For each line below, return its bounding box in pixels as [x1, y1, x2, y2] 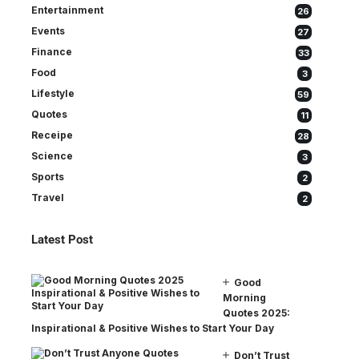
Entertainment [31, 3, 103, 16]
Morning [223, 291, 266, 304]
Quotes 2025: [223, 306, 290, 319]
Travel [31, 191, 64, 204]
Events [31, 24, 65, 37]
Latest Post [31, 232, 93, 247]
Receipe [31, 128, 73, 141]
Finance [31, 45, 72, 58]
